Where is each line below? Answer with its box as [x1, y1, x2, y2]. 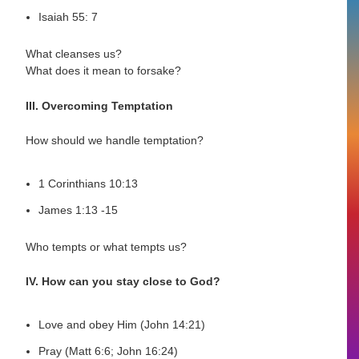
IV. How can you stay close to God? [26, 275, 221, 288]
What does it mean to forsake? [26, 64, 182, 78]
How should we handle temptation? [26, 134, 204, 147]
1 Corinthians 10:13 [38, 177, 139, 191]
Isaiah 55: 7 [38, 10, 99, 24]
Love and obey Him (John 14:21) [38, 318, 206, 332]
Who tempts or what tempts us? [26, 240, 188, 253]
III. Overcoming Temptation [26, 99, 174, 112]
